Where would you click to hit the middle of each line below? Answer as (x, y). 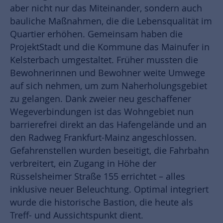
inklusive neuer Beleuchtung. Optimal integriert (109, 189)
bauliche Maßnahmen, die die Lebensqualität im (111, 21)
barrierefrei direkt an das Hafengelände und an (108, 124)
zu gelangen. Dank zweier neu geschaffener (101, 99)
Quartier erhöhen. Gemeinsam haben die (96, 34)
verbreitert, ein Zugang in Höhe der (83, 163)
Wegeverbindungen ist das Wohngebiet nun (102, 111)
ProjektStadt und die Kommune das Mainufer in (110, 47)
